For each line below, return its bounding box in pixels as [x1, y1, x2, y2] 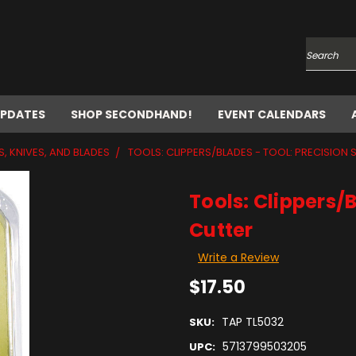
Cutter [189, 217, 253, 243]
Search [306, 53, 345, 70]
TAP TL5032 [221, 314, 284, 331]
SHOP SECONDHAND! [71, 106, 192, 122]
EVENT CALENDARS [218, 106, 326, 122]
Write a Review [197, 249, 279, 265]
